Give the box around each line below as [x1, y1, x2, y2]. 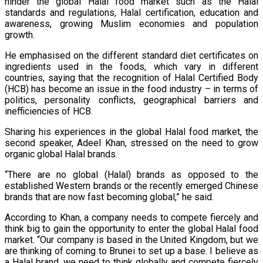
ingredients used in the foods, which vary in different [5, 60, 258, 72]
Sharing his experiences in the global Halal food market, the [5, 126, 258, 137]
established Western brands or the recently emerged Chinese [5, 180, 258, 191]
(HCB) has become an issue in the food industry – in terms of [5, 83, 258, 95]
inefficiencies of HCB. [5, 105, 93, 117]
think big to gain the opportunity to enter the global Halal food [5, 222, 258, 234]
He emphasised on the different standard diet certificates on [5, 49, 258, 61]
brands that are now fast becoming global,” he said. [5, 191, 214, 203]
